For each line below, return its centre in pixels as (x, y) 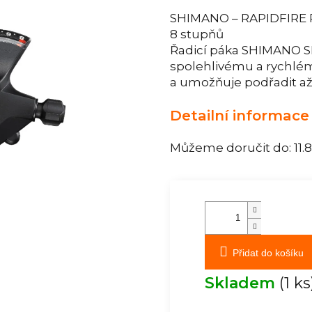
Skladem (242, 283)
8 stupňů (197, 34)
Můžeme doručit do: (231, 147)
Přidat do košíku (268, 252)
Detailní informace (240, 115)
